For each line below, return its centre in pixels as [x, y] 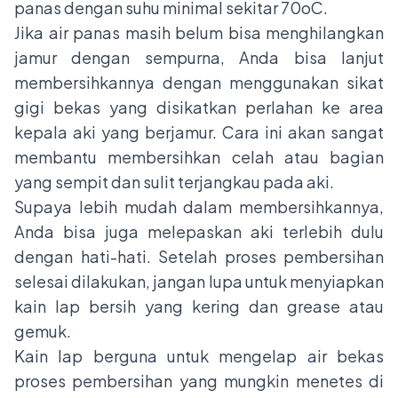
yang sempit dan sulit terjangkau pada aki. [174, 182]
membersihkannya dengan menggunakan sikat [199, 83]
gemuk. [44, 331]
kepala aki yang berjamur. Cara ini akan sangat [199, 132]
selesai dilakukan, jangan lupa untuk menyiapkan [199, 282]
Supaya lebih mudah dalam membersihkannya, [199, 207]
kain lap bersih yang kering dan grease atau [199, 306]
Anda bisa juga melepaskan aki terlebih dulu [199, 232]
